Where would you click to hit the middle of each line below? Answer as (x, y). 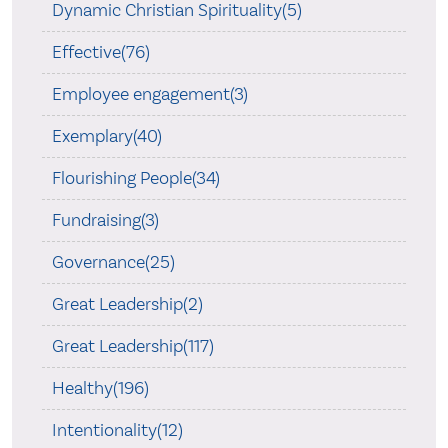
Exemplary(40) (106, 136)
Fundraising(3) (105, 220)
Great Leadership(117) (132, 346)
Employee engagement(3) (149, 94)
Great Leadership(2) (127, 304)
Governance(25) (113, 262)
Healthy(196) (100, 388)
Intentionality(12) (117, 430)
